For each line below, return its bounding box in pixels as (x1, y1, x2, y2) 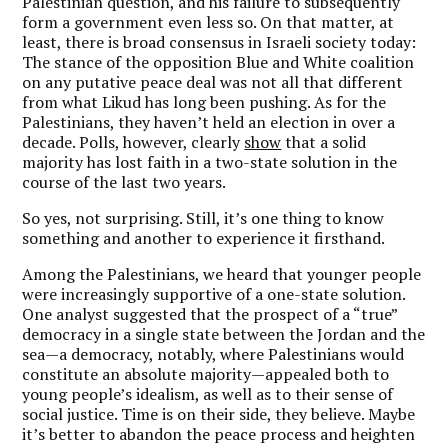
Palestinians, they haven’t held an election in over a (22, 110, 396, 133)
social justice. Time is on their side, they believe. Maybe (22, 402, 416, 425)
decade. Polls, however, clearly (22, 130, 245, 153)
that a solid (281, 130, 367, 153)
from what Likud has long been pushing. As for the (22, 90, 387, 113)
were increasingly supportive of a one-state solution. (22, 282, 406, 305)
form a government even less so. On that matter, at (22, 10, 395, 33)
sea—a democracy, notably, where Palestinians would (22, 342, 405, 365)
